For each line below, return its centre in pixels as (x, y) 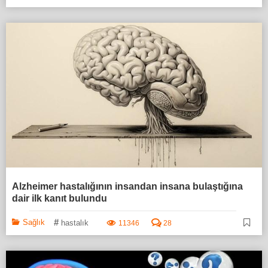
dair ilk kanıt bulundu (60, 198)
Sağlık (34, 222)
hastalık (75, 223)
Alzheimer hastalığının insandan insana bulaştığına (127, 186)
